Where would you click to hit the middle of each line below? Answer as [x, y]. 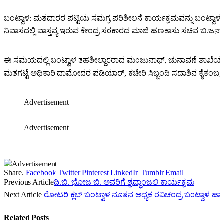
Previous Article [29, 182]
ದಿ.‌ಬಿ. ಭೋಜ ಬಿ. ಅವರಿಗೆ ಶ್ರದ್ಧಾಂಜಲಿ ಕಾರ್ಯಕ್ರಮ [124, 182]
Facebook [41, 172]
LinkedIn [125, 172]
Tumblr [152, 172]
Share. [14, 172]
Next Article [24, 194]
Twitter [69, 172]
